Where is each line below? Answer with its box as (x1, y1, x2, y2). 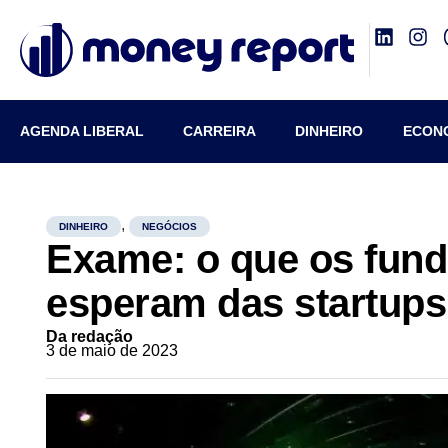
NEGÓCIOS (142, 221, 198, 232)
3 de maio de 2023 (46, 342, 179, 359)
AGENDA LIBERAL (20, 123, 144, 139)
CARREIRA (183, 123, 257, 139)
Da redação (46, 328, 134, 345)
